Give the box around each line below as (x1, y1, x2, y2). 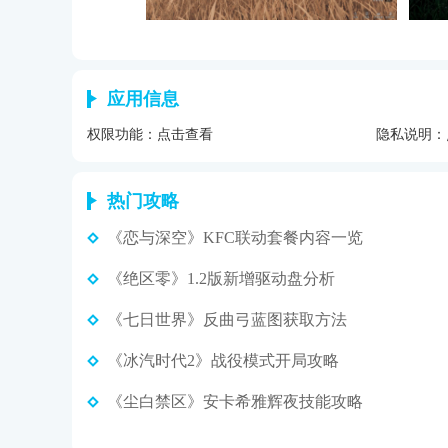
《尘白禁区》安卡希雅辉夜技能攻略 (107, 392, 363, 410)
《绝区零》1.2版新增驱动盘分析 (107, 269, 335, 287)
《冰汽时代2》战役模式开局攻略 (107, 351, 339, 369)
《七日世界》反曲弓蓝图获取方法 (107, 310, 347, 328)
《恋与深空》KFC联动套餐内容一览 (107, 228, 363, 246)
